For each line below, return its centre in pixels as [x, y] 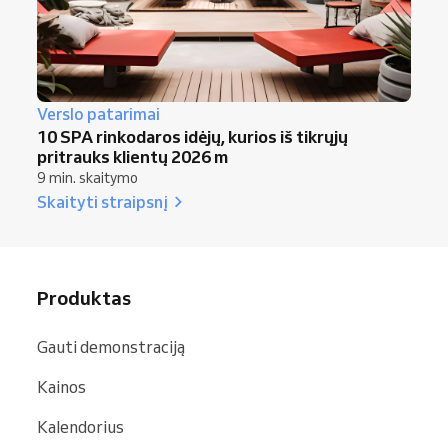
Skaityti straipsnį [102, 201]
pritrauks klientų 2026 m [132, 156]
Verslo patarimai [98, 113]
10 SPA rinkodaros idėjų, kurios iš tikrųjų [192, 136]
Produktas [84, 297]
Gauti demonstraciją [111, 346]
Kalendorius [80, 426]
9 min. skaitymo [87, 177]
